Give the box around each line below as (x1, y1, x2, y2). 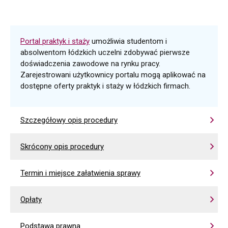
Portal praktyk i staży (20, 37, 90, 46)
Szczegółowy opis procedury (20, 116, 118, 125)
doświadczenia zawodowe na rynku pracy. (20, 59, 160, 68)
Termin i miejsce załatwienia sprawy (20, 168, 140, 178)
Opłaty (20, 195, 42, 204)
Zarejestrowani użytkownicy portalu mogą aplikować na (20, 70, 206, 79)
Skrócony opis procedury (20, 142, 104, 151)
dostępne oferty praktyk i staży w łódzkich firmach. (20, 81, 190, 91)
